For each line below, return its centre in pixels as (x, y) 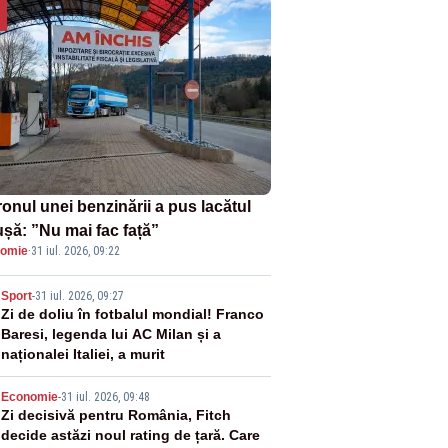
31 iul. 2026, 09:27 (79, 295)
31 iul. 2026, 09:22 (75, 250)
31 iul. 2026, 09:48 (105, 396)
